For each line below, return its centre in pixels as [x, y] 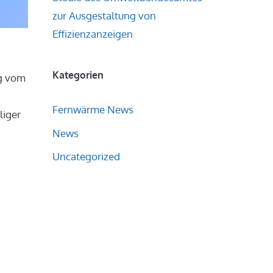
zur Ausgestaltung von [104, 16]
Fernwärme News [93, 109]
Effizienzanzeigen [93, 34]
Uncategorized [86, 156]
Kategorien [78, 75]
